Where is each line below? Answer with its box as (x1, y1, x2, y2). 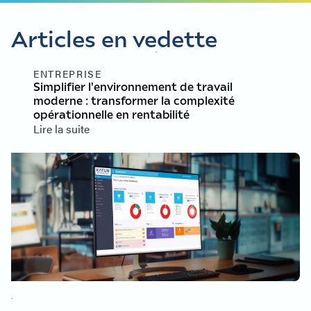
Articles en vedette (11, 24, 217, 52)
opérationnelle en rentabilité (33, 107, 190, 121)
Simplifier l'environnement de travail (33, 79, 233, 94)
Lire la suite (33, 121, 90, 137)
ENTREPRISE (33, 67, 102, 81)
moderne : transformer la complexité (33, 93, 235, 108)
